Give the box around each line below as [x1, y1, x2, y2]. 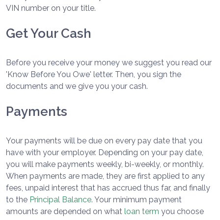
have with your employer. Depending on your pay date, [6, 148, 203, 158]
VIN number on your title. [6, 3, 96, 13]
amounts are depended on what [6, 207, 124, 217]
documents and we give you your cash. [6, 82, 148, 91]
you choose [159, 207, 204, 217]
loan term [124, 207, 159, 217]
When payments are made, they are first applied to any [6, 171, 205, 181]
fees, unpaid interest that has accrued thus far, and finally [6, 183, 210, 193]
